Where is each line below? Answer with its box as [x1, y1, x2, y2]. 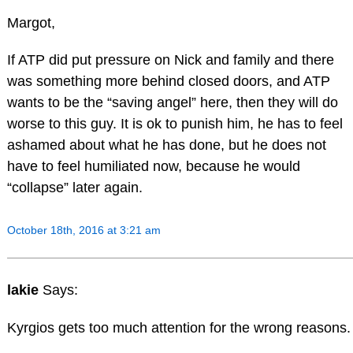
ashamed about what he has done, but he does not [6, 137, 326, 154]
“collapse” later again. [6, 180, 143, 196]
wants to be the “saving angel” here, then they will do [6, 95, 338, 111]
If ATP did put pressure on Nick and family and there [6, 52, 334, 69]
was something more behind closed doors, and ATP [6, 73, 330, 90]
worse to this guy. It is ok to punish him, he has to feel [6, 116, 343, 132]
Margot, [6, 14, 55, 31]
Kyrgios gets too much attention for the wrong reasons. [6, 319, 351, 336]
